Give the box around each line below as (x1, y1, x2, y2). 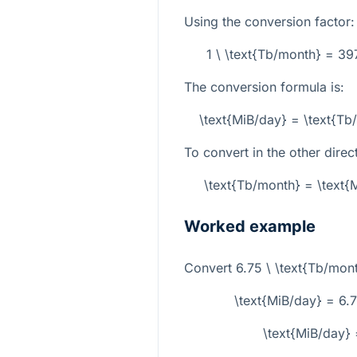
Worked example (184, 217, 316, 237)
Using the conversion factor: (184, 13, 355, 29)
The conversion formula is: (184, 78, 344, 95)
